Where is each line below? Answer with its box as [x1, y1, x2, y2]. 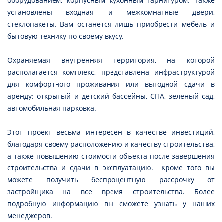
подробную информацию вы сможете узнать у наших [7, 199, 215, 209]
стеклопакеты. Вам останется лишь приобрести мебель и [7, 19, 215, 29]
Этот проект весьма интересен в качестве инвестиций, [7, 127, 215, 137]
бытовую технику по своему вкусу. [7, 31, 126, 41]
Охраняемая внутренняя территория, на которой [7, 55, 215, 65]
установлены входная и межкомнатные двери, [7, 7, 215, 17]
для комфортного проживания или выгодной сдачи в [7, 79, 215, 89]
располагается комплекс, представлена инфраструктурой [7, 67, 215, 77]
